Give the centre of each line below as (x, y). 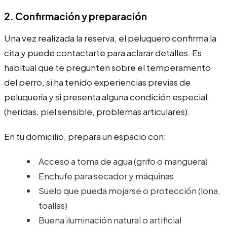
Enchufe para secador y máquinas (106, 176)
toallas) (53, 205)
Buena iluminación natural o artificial (110, 220)
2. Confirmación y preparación (75, 16)
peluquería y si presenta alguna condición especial (106, 97)
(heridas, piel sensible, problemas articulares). (97, 111)
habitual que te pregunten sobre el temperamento (107, 67)
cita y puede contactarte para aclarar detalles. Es (103, 52)
